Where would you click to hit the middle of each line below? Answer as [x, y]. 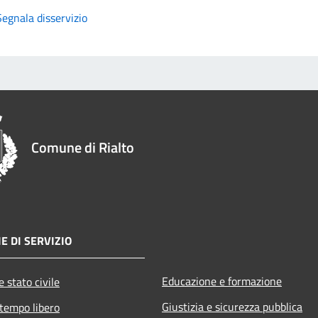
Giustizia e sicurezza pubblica [232, 306]
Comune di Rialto [83, 147]
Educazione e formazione [222, 281]
